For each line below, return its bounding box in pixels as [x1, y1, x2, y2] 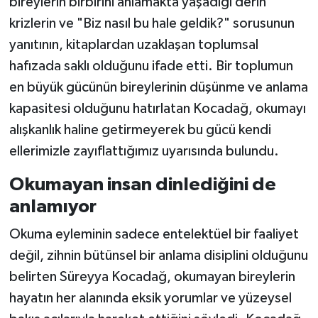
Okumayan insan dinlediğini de [9, 175, 276, 194]
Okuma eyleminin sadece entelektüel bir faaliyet [9, 227, 299, 242]
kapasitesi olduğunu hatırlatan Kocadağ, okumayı [9, 101, 306, 116]
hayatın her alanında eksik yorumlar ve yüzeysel [9, 291, 292, 306]
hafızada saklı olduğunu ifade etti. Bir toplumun [9, 58, 293, 73]
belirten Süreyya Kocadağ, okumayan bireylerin [9, 270, 295, 285]
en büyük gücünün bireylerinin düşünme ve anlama [9, 79, 308, 94]
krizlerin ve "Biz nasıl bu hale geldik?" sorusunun [9, 16, 295, 31]
